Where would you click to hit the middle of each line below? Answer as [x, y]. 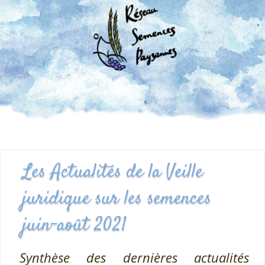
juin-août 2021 [75, 225]
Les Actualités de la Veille [113, 172]
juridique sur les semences [117, 199]
